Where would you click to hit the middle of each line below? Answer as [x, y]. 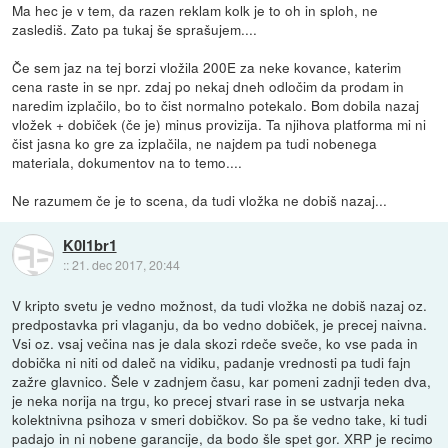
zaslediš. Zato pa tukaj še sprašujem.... [135, 28]
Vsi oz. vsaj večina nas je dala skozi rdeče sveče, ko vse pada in [215, 342]
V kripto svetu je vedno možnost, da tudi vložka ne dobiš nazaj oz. [220, 304]
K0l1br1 [89, 244]
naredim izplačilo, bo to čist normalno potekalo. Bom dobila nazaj [216, 104]
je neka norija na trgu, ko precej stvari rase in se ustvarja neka [209, 399]
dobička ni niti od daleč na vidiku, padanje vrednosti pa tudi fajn [212, 361]
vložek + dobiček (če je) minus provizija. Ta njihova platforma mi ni [219, 123]
